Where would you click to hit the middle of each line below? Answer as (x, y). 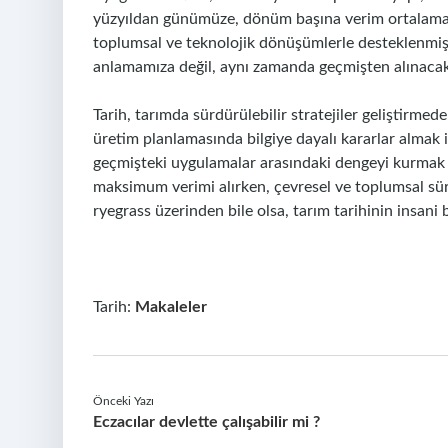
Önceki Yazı (123, 401)
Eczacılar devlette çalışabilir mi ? (206, 422)
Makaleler (171, 307)
